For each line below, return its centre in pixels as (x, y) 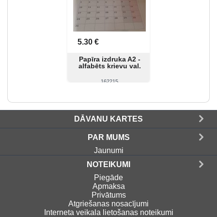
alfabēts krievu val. (109, 66)
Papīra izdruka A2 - (109, 59)
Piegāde (108, 178)
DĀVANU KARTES (108, 119)
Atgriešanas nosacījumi (108, 204)
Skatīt (93, 96)
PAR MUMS (108, 137)
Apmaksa (108, 186)
